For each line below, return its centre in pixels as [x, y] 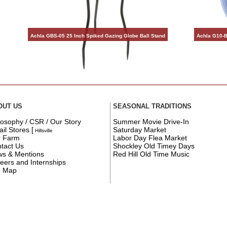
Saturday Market [140, 129]
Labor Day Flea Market [150, 138]
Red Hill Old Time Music [152, 154]
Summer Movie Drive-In [151, 121]
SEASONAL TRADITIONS [153, 106]
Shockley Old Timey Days [154, 146]
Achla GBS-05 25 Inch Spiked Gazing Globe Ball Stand [98, 35]
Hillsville [43, 130]
